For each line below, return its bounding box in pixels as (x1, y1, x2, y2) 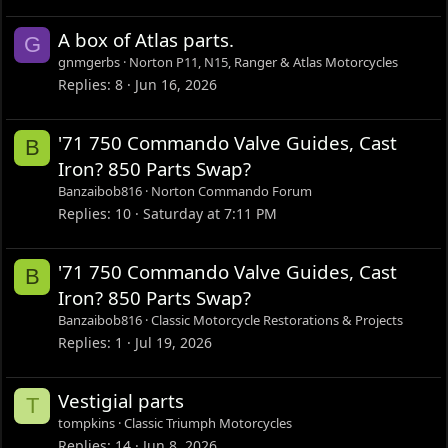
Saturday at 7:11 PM (143, 203, 278, 223)
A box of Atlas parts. (58, 27, 235, 53)
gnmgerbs (58, 53, 121, 72)
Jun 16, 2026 (135, 74, 218, 94)
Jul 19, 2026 (135, 332, 213, 352)
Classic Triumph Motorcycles (124, 414, 293, 433)
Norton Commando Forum (151, 182, 313, 201)
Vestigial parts (58, 388, 185, 414)
